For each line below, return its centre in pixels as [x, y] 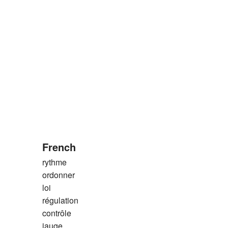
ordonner [58, 175]
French [59, 147]
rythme [54, 162]
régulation [60, 200]
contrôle [56, 213]
